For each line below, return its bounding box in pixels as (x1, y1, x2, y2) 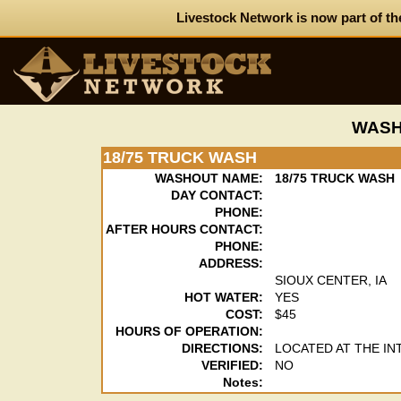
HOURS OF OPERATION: (115, 325, 264, 338)
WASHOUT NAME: (155, 172, 264, 185)
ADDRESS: (199, 257, 264, 270)
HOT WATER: (184, 291, 264, 304)
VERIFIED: (201, 359, 264, 372)
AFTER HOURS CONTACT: (106, 223, 264, 236)
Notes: (223, 376, 264, 389)
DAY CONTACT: (171, 189, 264, 202)
